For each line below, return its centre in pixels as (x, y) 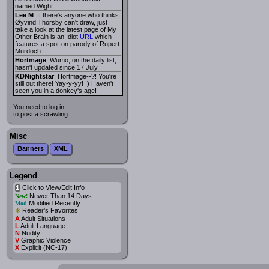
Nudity (30, 233)
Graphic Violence (45, 240)
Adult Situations (42, 218)
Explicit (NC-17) (43, 247)
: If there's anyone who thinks (76, 15)
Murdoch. (29, 51)
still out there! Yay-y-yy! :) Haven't (64, 83)
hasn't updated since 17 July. (57, 67)
